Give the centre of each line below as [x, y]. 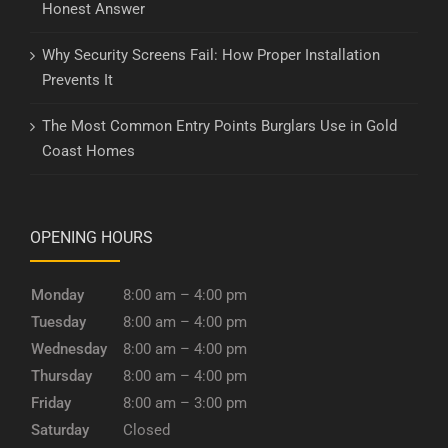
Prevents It [77, 79]
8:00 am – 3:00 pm [185, 402]
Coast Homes [88, 150]
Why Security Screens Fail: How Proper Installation [211, 54]
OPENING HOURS [91, 237]
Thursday [61, 375]
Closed [146, 429]
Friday [51, 402]
